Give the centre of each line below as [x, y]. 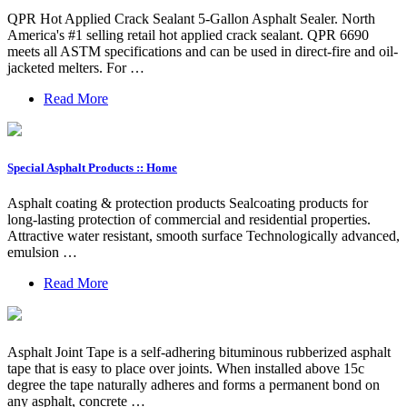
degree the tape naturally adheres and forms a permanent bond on [194, 384]
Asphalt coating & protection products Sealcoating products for [188, 203]
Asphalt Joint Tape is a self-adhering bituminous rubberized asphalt [199, 352]
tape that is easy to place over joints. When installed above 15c [186, 368]
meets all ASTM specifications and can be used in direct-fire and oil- [203, 52]
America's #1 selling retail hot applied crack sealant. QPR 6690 [188, 35]
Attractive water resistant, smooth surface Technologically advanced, [203, 235]
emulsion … [42, 252]
